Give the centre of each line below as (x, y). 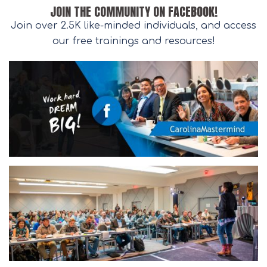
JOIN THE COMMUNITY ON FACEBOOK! (133, 12)
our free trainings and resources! (133, 41)
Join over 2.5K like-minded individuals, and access (133, 26)
